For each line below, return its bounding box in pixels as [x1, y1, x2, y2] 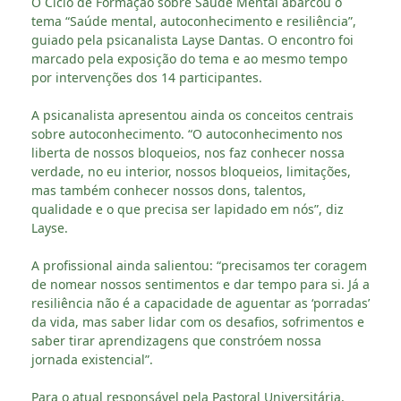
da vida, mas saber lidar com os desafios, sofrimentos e [31, 312, 364, 330]
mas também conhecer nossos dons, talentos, [31, 181, 306, 199]
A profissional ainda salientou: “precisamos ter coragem [31, 256, 367, 274]
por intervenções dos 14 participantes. [31, 68, 262, 86]
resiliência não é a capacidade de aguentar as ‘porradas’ [31, 294, 370, 311]
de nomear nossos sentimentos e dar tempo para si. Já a [31, 275, 370, 293]
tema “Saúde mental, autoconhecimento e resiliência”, [31, 12, 356, 30]
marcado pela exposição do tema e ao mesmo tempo [31, 49, 347, 67]
